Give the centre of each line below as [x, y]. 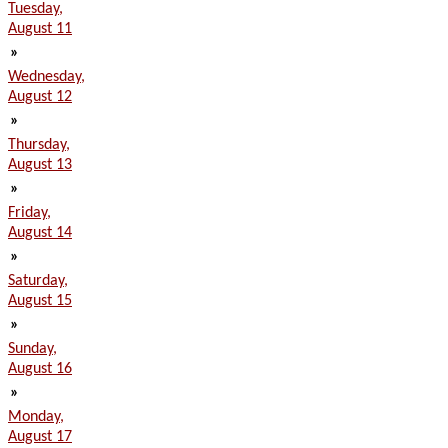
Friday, [29, 213]
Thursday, [39, 145]
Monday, [36, 417]
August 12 [40, 97]
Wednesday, [46, 77]
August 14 [40, 233]
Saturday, [38, 281]
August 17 [40, 437]
